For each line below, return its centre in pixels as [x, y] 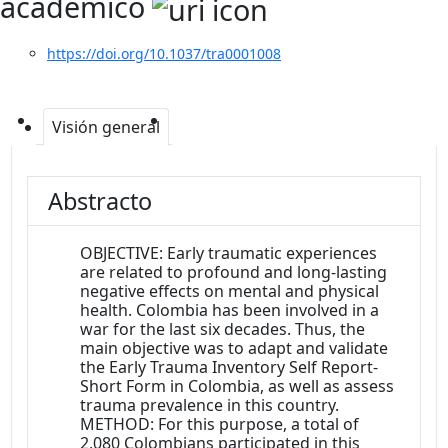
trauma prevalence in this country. [210, 405]
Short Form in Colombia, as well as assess [237, 386]
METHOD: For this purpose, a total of [220, 424]
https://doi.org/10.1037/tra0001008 [164, 54]
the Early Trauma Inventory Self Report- [229, 367]
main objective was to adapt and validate [234, 348]
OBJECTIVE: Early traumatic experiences [229, 253]
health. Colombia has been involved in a [230, 310]
